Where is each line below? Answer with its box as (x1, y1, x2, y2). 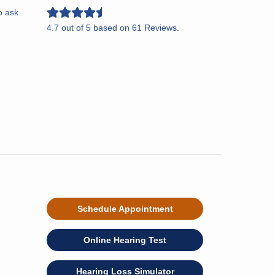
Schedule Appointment (77, 203, 173, 214)
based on (91, 22, 132, 33)
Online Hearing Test (83, 234, 166, 245)
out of (59, 22, 86, 33)
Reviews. (142, 22, 179, 33)
